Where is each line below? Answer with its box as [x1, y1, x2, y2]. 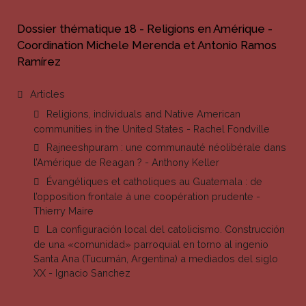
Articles [30, 88, 65, 100]
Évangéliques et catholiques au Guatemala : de [46, 175, 262, 187]
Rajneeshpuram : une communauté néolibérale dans [46, 141, 286, 154]
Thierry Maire [33, 204, 94, 217]
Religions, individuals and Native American [46, 107, 240, 120]
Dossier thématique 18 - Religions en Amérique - [17, 22, 273, 36]
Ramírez [17, 55, 61, 69]
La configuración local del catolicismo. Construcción [46, 223, 285, 236]
